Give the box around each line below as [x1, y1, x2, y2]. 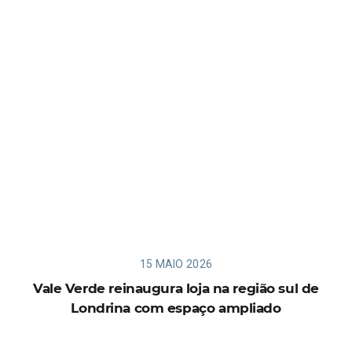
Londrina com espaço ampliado [71, 299, 281, 316]
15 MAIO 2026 [139, 257, 213, 270]
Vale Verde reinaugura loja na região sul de [33, 280, 319, 296]
